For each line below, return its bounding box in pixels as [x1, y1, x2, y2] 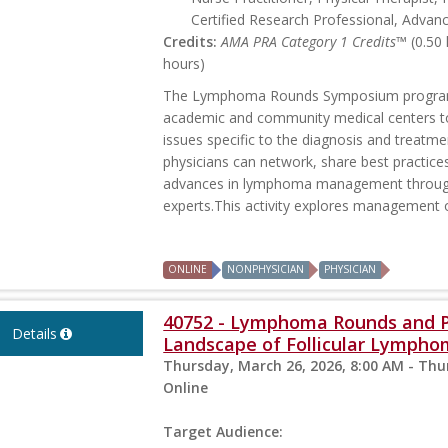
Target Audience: [163, 422, 284, 442]
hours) [163, 54, 206, 74]
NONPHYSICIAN [227, 262, 305, 277]
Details [11, 324, 57, 344]
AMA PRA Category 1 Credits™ [221, 32, 408, 52]
